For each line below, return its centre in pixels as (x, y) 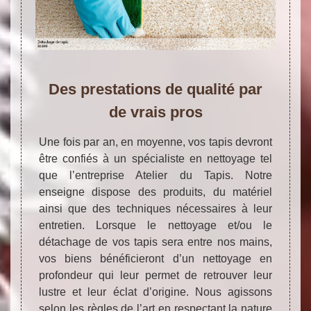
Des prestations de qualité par (155, 90)
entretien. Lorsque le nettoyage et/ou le (155, 226)
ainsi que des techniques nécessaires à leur (155, 209)
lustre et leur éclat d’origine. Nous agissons (155, 292)
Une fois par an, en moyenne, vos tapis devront (155, 142)
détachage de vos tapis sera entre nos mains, (155, 242)
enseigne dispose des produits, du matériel (155, 192)
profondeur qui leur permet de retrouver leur (155, 276)
